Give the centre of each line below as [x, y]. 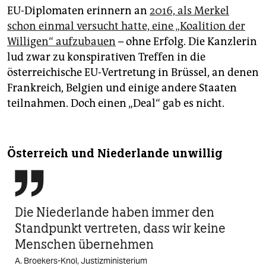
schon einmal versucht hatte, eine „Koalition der [126, 26]
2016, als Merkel [189, 10]
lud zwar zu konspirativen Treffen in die [106, 57]
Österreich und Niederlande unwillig [115, 153]
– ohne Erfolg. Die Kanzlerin [186, 41]
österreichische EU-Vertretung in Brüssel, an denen [133, 72]
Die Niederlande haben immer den [115, 212]
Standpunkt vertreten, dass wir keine [120, 228]
